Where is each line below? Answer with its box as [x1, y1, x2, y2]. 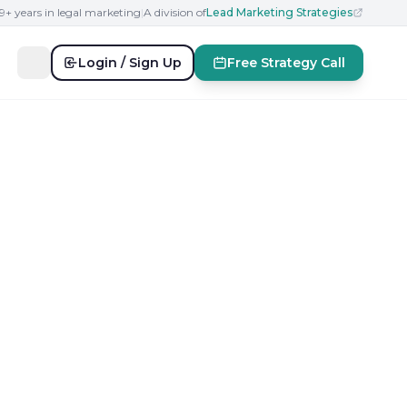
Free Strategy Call [227, 55, 345, 71]
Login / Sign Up [78, 55, 182, 71]
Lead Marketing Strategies [206, 5, 352, 19]
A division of [144, 5, 206, 19]
